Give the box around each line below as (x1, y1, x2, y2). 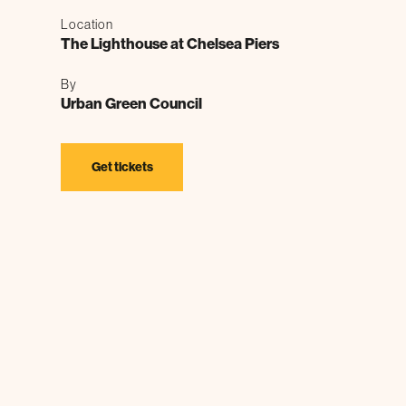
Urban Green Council (61, 93, 203, 112)
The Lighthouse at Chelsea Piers (61, 34, 280, 53)
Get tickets (91, 159, 153, 175)
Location (61, 16, 113, 32)
